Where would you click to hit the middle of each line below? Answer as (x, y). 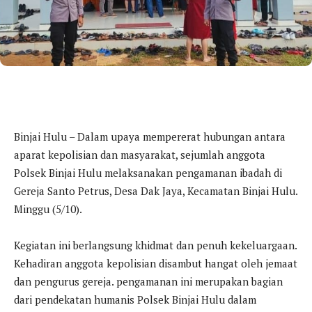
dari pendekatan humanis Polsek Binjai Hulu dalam (135, 299)
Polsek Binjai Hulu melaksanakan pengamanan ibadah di (148, 172)
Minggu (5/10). (48, 209)
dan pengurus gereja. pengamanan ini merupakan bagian (148, 281)
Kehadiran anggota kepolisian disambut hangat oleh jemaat (156, 263)
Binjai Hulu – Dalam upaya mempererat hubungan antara (150, 136)
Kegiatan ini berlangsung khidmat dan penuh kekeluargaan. (155, 245)
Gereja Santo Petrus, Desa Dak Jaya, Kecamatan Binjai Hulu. (156, 190)
